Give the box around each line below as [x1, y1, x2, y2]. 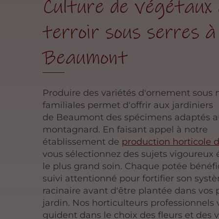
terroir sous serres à [43, 20, 216, 45]
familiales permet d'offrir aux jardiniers [43, 99, 214, 110]
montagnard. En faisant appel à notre [43, 124, 208, 135]
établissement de [43, 136, 122, 147]
